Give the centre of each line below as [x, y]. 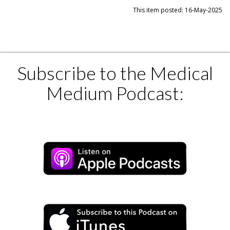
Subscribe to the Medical [115, 73]
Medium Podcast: [115, 93]
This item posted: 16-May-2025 [178, 10]
